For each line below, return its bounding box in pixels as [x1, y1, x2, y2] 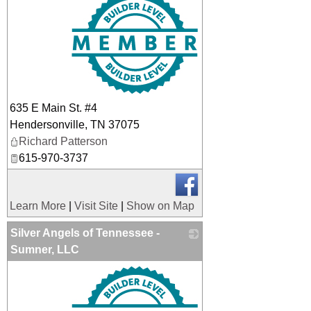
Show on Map [126, 200, 194, 212]
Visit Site [74, 200, 118, 212]
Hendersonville [10, 119, 85, 131]
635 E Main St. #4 [10, 102, 97, 114]
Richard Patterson [19, 135, 108, 147]
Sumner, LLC [10, 244, 79, 255]
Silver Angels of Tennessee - [10, 227, 160, 239]
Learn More [10, 200, 66, 212]
